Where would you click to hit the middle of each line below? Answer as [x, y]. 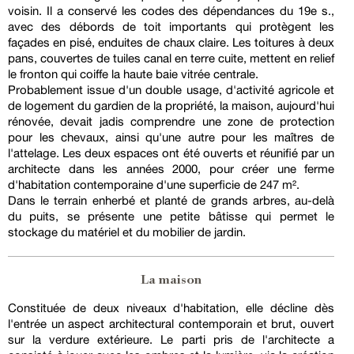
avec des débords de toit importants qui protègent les [171, 27]
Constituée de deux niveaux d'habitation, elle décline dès [171, 308]
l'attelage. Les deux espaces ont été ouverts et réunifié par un [171, 153]
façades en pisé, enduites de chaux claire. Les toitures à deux [171, 43]
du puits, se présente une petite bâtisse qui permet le [171, 217]
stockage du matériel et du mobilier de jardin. [127, 232]
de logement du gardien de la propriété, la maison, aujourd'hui [171, 106]
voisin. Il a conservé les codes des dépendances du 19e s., [171, 11]
